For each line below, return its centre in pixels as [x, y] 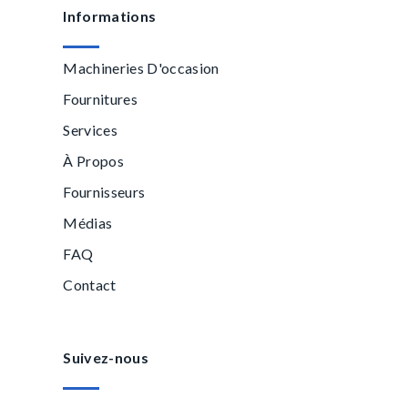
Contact [90, 285]
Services [91, 130]
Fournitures [100, 99]
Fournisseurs [104, 192]
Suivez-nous [106, 357]
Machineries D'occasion [141, 68]
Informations [110, 16]
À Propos [94, 161]
